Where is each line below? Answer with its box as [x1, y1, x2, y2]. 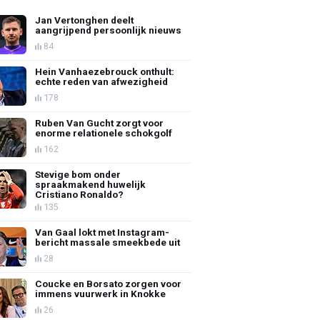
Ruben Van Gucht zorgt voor [35, 116, 164, 129]
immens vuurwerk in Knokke [35, 287, 166, 299]
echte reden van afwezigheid [35, 75, 169, 87]
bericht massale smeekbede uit [35, 236, 181, 248]
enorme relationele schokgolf [35, 126, 173, 139]
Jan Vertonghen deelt [35, 14, 134, 26]
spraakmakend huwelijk [35, 178, 146, 190]
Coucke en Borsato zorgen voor [35, 277, 182, 289]
